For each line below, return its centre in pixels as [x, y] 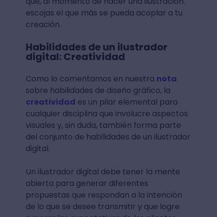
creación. [44, 25]
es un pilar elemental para [126, 102]
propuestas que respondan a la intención [104, 195]
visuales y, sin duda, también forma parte [103, 125]
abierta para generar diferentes [87, 184]
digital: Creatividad [75, 57]
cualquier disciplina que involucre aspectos [107, 114]
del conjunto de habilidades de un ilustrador [108, 137]
